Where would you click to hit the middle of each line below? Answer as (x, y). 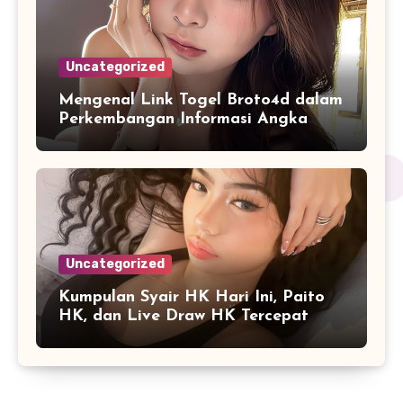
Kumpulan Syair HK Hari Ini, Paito (192, 298)
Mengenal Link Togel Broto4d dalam (201, 100)
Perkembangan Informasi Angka (183, 119)
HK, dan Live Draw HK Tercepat (184, 317)
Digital (85, 138)
